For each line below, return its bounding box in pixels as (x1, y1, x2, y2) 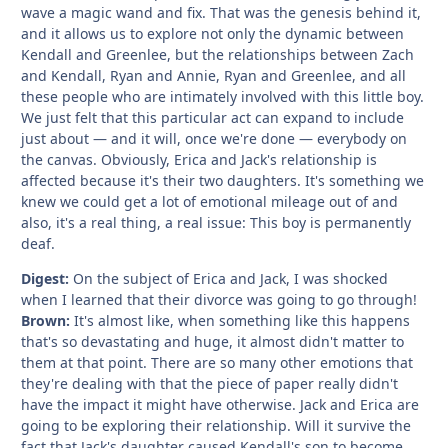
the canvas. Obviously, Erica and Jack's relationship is (21, 149, 377, 169)
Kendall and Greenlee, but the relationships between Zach (21, 44, 414, 64)
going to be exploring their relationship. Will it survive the (21, 415, 411, 435)
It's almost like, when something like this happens (70, 310, 410, 330)
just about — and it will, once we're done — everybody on (21, 128, 407, 148)
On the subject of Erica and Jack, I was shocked (69, 268, 388, 288)
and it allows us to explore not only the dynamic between (21, 23, 404, 43)
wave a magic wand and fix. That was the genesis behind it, (21, 2, 421, 22)
